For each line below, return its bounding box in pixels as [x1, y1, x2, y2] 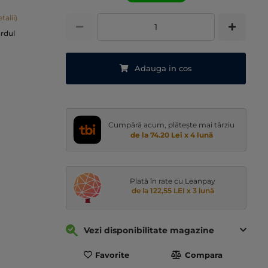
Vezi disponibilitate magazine [84, 225, 215, 236]
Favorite [95, 250, 130, 260]
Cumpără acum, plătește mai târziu [108, 120, 235, 130]
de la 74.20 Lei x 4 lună [130, 130, 213, 140]
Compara [185, 250, 223, 260]
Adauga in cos [135, 63, 193, 74]
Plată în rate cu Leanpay [130, 176, 216, 186]
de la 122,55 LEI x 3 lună [131, 186, 214, 196]
